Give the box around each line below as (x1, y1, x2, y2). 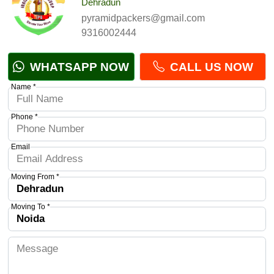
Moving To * (10, 202, 50, 211)
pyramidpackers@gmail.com (81, 12, 205, 23)
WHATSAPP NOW (27, 60, 130, 73)
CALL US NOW (166, 60, 253, 73)
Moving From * (10, 172, 59, 181)
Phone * (10, 112, 38, 121)
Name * (10, 82, 36, 91)
